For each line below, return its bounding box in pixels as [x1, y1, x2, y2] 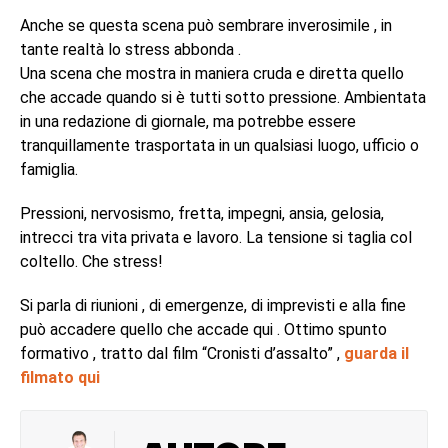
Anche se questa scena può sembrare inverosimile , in [20, 16, 392, 35]
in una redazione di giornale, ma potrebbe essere [20, 112, 356, 131]
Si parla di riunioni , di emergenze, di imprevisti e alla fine [20, 296, 406, 315]
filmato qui [20, 368, 104, 387]
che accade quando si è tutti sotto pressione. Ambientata [20, 88, 426, 107]
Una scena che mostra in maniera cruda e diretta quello [20, 64, 404, 83]
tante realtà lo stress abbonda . [20, 40, 241, 59]
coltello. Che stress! [20, 252, 163, 271]
